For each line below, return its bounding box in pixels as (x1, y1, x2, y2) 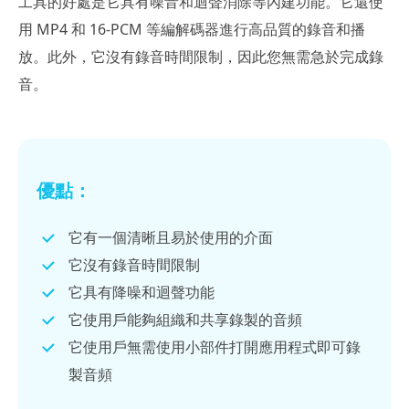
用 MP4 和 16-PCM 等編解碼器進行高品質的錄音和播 (18, 19, 365, 40)
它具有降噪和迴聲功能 (68, 282, 215, 303)
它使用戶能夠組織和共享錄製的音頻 (68, 309, 302, 330)
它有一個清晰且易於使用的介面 (68, 227, 273, 248)
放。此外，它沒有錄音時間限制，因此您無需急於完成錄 (18, 47, 383, 68)
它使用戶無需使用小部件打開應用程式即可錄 (68, 337, 361, 358)
